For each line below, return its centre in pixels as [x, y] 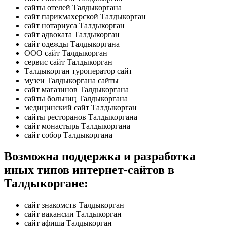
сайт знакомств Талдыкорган [74, 205]
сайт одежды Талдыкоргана [72, 44]
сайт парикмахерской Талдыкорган [85, 16]
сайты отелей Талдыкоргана [73, 7]
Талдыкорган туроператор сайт [78, 71]
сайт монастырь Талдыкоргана [77, 126]
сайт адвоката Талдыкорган [72, 34]
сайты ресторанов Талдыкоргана [81, 117]
